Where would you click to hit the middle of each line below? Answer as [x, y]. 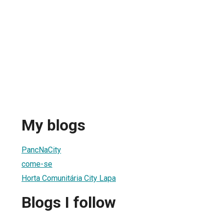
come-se [37, 164]
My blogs [54, 125]
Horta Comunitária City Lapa [69, 178]
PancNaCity [41, 150]
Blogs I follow [69, 203]
